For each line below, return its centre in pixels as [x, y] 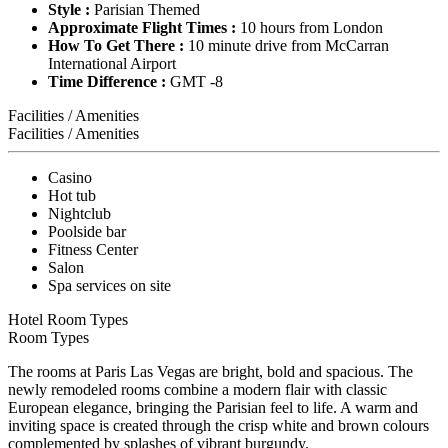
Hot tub [72, 195]
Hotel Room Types [68, 319]
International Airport [112, 63]
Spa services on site [109, 285]
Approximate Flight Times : [142, 27]
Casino [70, 177]
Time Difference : [107, 81]
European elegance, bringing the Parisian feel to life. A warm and [213, 407]
